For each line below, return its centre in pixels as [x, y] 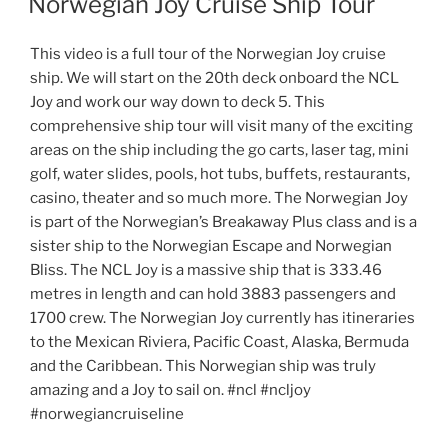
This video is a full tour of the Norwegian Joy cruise [208, 54]
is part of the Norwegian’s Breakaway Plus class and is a [223, 222]
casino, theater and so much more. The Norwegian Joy [219, 198]
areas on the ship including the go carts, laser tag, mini [219, 150]
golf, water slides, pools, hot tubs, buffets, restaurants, [220, 174]
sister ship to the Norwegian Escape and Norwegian [211, 246]
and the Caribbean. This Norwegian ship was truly [203, 366]
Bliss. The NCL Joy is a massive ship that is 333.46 [206, 270]
